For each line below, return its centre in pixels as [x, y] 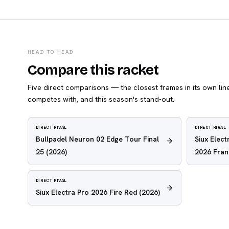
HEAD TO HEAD [50, 52]
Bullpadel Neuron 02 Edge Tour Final [97, 139]
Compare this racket [93, 70]
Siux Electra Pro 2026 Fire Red [86, 192]
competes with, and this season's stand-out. [101, 99]
